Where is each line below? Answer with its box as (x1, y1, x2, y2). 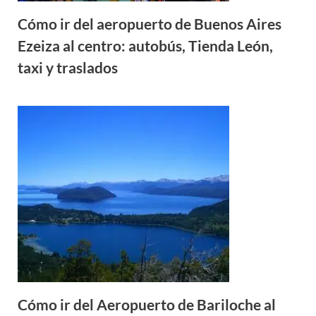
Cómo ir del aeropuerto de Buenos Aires (17, 14, 281, 32)
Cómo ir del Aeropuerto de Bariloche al (17, 295, 276, 313)
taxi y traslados (17, 58, 118, 76)
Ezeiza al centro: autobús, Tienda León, (17, 36, 273, 54)
